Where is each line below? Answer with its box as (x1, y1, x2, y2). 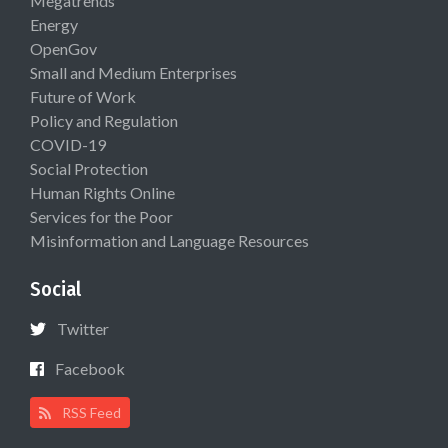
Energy (30, 15, 78, 35)
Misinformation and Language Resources (30, 231, 309, 251)
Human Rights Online (30, 183, 175, 203)
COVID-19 (30, 135, 106, 155)
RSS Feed (59, 404, 122, 422)
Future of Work (30, 87, 136, 107)
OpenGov (30, 39, 97, 59)
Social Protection (30, 159, 148, 179)
